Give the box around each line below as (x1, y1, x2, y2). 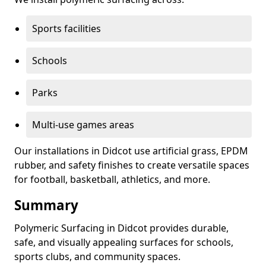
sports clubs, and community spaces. (14, 250, 180, 263)
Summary (14, 196, 78, 214)
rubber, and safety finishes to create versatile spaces (14, 159, 249, 172)
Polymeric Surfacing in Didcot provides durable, (14, 221, 229, 235)
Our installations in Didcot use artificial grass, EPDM (14, 144, 248, 157)
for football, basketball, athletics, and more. (14, 173, 210, 186)
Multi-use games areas (32, 118, 134, 131)
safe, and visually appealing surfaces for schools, (14, 236, 233, 249)
